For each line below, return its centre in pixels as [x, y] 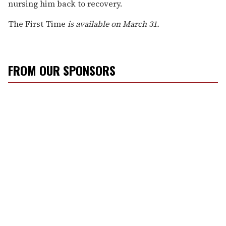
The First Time [38, 23]
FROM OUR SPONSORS [62, 70]
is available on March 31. [114, 23]
